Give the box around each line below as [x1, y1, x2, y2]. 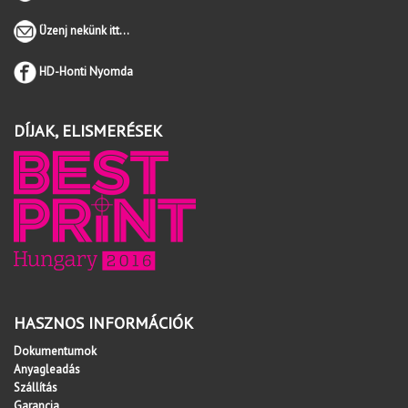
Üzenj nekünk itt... [39, 22, 129, 38]
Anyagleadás [14, 361, 80, 377]
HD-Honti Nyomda [39, 63, 133, 79]
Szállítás [14, 379, 57, 395]
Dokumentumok [14, 342, 97, 359]
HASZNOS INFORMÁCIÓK [14, 311, 193, 333]
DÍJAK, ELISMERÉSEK [14, 119, 162, 141]
